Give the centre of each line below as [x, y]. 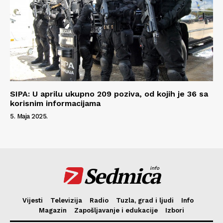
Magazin [53, 210]
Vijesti [32, 200]
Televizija [66, 200]
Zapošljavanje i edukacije [116, 210]
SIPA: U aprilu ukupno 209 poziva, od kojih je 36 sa [109, 94]
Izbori [175, 210]
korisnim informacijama [55, 103]
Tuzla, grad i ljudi [145, 200]
